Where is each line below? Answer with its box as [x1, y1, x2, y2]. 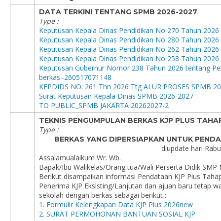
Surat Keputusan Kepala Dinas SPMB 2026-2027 [39, 91, 193, 101]
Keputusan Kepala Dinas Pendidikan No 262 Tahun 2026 [39, 44, 219, 54]
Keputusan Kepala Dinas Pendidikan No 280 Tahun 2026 [39, 35, 219, 44]
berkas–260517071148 [39, 73, 111, 82]
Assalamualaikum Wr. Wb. [39, 153, 121, 162]
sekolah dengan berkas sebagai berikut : [39, 190, 166, 200]
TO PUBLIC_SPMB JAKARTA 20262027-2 [39, 101, 169, 110]
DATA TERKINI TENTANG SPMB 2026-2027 [39, 7, 197, 16]
